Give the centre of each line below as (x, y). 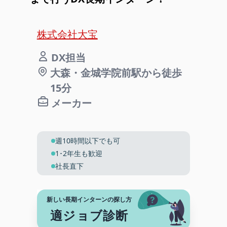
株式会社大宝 (67, 34)
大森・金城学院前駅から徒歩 (116, 73)
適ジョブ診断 (89, 215)
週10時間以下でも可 (87, 141)
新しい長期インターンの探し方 (89, 199)
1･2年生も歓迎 (79, 153)
